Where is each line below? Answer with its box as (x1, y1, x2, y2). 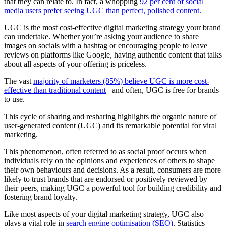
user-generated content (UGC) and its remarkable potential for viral (4, 121, 217, 130)
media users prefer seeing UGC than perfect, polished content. (4, 6, 201, 15)
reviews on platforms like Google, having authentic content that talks (4, 50, 222, 59)
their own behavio (4, 165, 62, 174)
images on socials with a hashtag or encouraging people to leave (4, 41, 207, 50)
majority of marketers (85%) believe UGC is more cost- (33, 76, 209, 85)
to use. (4, 94, 27, 103)
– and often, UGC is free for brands (106, 85, 219, 94)
